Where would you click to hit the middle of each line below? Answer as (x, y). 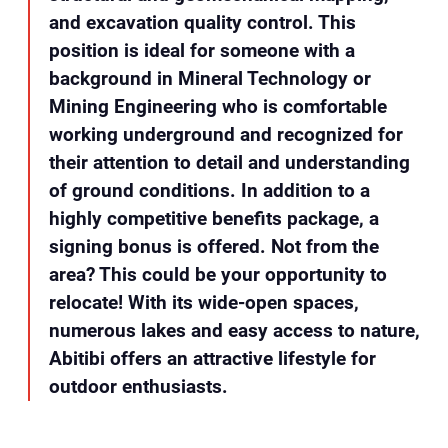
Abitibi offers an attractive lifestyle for (212, 358)
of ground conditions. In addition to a (209, 190)
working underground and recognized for (225, 134)
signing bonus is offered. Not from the (213, 246)
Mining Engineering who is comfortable (217, 106)
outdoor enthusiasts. (138, 386)
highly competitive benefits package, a (213, 218)
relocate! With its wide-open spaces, (203, 302)
